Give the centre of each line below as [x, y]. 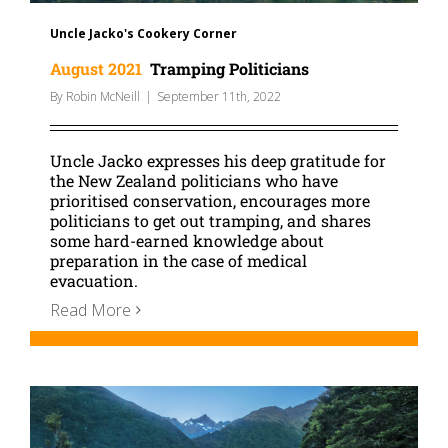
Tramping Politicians [225, 68]
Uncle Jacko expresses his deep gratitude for [218, 160]
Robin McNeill [103, 96]
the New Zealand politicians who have [194, 180]
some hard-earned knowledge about [187, 240]
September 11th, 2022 [219, 96]
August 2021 [96, 68]
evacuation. [94, 280]
